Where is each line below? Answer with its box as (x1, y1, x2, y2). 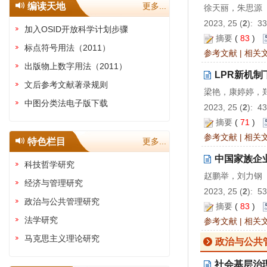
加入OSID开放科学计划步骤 (24, 24, 128, 34)
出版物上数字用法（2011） (24, 61, 127, 71)
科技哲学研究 (24, 160, 74, 169)
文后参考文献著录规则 (24, 80, 108, 89)
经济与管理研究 (24, 178, 83, 188)
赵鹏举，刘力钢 (204, 171, 262, 181)
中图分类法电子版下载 (24, 98, 108, 108)
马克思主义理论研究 (24, 234, 100, 243)
